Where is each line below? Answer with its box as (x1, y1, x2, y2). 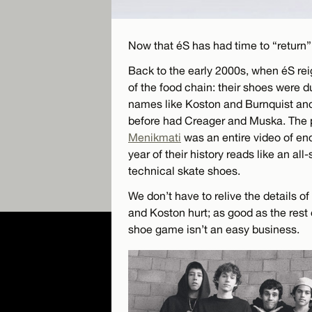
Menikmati (128, 130, 181, 143)
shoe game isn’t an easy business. (128, 222, 299, 235)
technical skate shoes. (128, 164, 240, 177)
